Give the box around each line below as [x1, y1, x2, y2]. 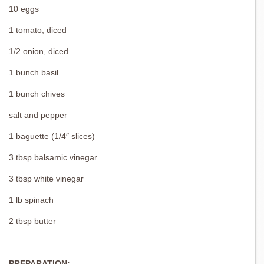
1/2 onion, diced [9, 47, 68, 57]
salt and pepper [9, 110, 67, 120]
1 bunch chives [9, 89, 65, 99]
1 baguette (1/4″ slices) [9, 131, 95, 141]
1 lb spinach [9, 195, 54, 205]
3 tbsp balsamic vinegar [9, 153, 97, 163]
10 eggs [9, 4, 39, 14]
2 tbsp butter [9, 216, 56, 226]
